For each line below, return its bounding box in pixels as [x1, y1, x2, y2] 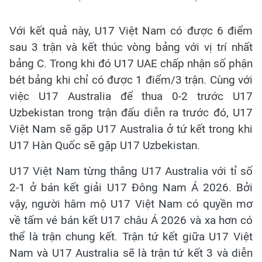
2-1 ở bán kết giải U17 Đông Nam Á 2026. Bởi [9, 181, 253, 195]
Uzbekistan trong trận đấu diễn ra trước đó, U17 [9, 106, 253, 120]
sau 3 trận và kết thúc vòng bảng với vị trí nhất [9, 40, 253, 54]
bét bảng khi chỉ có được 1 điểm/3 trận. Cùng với [9, 73, 253, 87]
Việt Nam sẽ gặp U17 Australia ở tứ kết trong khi [9, 122, 253, 136]
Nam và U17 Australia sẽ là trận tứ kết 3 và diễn [9, 246, 253, 260]
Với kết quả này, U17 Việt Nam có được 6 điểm [9, 24, 253, 38]
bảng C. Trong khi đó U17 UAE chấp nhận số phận [9, 57, 253, 71]
